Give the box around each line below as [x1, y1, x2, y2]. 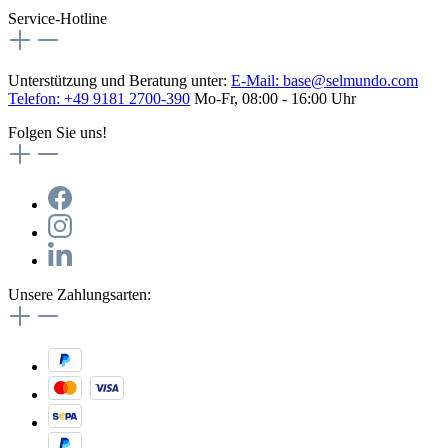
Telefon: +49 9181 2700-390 [8, 89, 190, 107]
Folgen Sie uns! [8, 123, 107, 141]
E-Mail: [231, 71, 283, 89]
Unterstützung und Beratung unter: [8, 71, 231, 89]
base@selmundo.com [283, 71, 418, 89]
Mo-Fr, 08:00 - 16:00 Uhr [190, 89, 356, 107]
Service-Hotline [8, 9, 107, 27]
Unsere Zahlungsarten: [8, 285, 151, 303]
